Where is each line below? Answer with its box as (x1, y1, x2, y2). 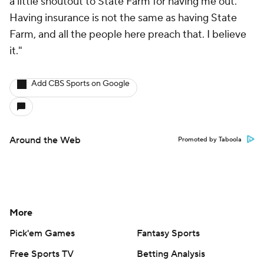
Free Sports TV (9, 248, 74, 260)
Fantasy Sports (137, 227, 200, 239)
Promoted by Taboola (178, 136, 242, 144)
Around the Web (9, 134, 81, 146)
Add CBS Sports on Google (31, 78, 130, 89)
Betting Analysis (137, 248, 205, 260)
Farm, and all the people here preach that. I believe (9, 28, 246, 41)
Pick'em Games (9, 227, 75, 239)
